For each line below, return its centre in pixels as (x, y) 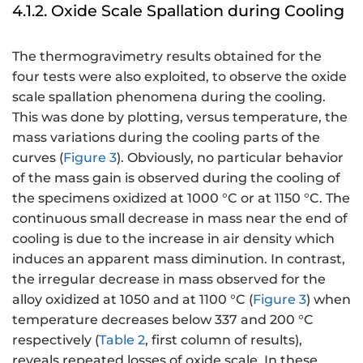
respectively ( (56, 340)
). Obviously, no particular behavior (230, 158)
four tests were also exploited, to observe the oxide (179, 77)
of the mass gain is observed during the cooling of (176, 178)
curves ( (38, 158)
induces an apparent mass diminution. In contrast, (179, 259)
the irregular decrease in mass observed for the (169, 280)
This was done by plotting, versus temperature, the (180, 117)
